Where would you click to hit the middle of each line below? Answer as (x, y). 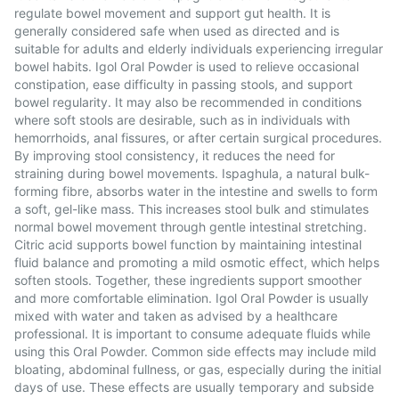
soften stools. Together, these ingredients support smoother (188, 280)
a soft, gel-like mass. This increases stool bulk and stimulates (191, 209)
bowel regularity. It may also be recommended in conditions (188, 102)
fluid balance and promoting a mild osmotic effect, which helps (197, 262)
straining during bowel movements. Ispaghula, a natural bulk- (192, 173)
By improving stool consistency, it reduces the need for (175, 155)
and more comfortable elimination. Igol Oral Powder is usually (191, 298)
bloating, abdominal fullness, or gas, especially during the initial (198, 369)
